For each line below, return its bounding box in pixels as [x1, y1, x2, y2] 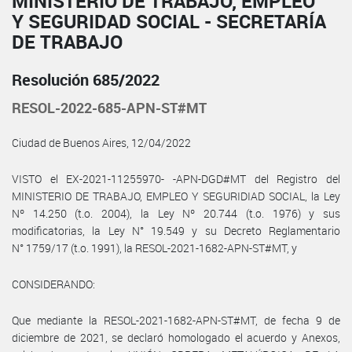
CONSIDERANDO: [12, 276, 95, 291]
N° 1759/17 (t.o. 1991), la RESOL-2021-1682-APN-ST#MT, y [12, 240, 297, 255]
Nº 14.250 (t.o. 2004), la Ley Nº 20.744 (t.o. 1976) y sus [12, 205, 340, 221]
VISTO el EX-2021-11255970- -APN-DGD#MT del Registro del [12, 170, 340, 186]
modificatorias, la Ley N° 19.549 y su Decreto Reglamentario [12, 222, 340, 238]
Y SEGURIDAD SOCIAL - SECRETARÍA [12, 8, 326, 34]
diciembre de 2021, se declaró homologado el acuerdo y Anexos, [12, 329, 340, 345]
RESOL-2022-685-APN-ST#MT [12, 97, 207, 117]
